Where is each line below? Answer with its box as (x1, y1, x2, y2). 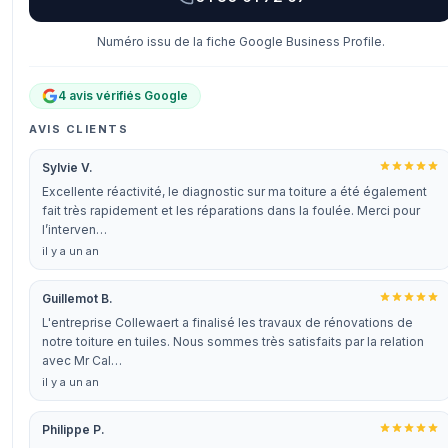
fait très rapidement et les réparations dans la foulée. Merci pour (42, 203, 420, 218)
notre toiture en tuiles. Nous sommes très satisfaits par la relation (42, 334, 424, 349)
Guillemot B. (42, 291, 113, 306)
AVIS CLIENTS (29, 122, 129, 136)
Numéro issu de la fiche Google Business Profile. (96, 34, 385, 49)
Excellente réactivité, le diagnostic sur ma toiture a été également (42, 184, 427, 199)
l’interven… (42, 222, 107, 237)
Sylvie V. (42, 160, 93, 175)
